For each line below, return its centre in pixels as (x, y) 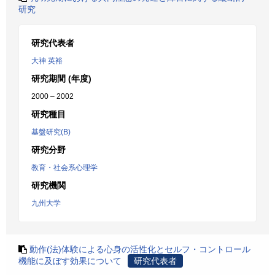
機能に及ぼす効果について (70, 261)
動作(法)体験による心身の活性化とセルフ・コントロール (140, 249)
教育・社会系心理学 (64, 168)
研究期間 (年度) (61, 79)
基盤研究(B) (51, 132)
